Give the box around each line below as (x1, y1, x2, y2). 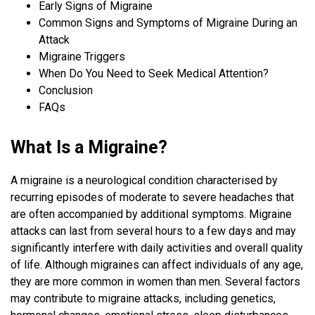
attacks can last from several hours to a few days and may (11, 224, 296, 238)
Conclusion (39, 84, 93, 98)
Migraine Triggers (39, 50, 125, 64)
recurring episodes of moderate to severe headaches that (11, 191, 294, 205)
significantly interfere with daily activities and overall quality (11, 241, 303, 255)
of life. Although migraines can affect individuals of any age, (11, 258, 303, 272)
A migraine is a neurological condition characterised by (11, 174, 278, 188)
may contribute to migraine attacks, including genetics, (11, 292, 276, 306)
